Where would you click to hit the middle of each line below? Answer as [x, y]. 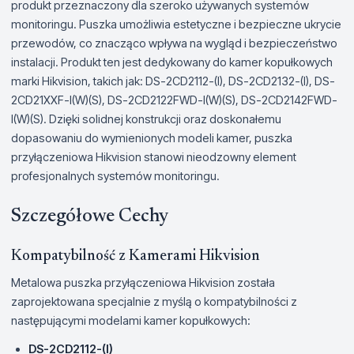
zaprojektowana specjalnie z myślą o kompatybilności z [154, 301]
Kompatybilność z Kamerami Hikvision [136, 256]
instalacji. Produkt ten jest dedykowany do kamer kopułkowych [172, 62]
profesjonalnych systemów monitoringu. [115, 176]
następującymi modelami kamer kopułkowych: [131, 320]
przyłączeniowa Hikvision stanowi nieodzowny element [154, 157]
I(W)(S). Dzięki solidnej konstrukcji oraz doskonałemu [146, 119]
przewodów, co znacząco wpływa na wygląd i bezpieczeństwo [174, 43]
